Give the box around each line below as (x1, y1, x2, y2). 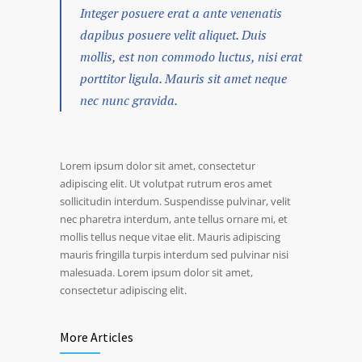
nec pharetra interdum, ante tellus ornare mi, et (60, 212, 288, 227)
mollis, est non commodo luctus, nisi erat (80, 48, 302, 66)
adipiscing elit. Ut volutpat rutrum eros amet (60, 176, 272, 192)
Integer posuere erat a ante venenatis (80, 4, 282, 23)
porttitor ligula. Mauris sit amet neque (80, 69, 287, 88)
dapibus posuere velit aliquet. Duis (80, 26, 267, 44)
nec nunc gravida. (80, 91, 178, 110)
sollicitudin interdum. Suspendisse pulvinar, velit (60, 194, 291, 209)
